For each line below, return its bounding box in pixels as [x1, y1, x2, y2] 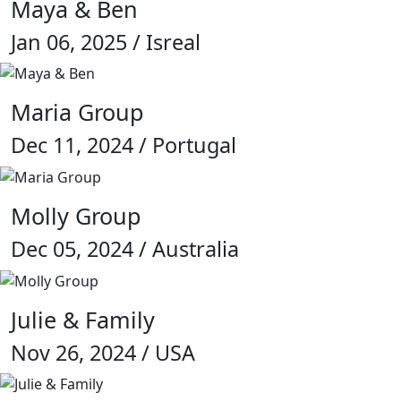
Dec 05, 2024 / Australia [11, 234, 239, 263]
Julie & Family [11, 303, 155, 335]
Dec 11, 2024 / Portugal [11, 131, 236, 160]
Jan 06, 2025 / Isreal [11, 27, 200, 56]
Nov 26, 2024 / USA [11, 337, 195, 367]
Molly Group [11, 200, 141, 231]
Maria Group [11, 97, 144, 128]
